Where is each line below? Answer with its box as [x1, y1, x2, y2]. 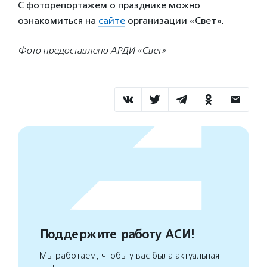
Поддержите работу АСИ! [39, 227, 194, 242]
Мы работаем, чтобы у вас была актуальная [39, 250, 219, 261]
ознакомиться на [18, 15, 98, 26]
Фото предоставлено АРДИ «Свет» [18, 45, 166, 56]
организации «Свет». [125, 15, 224, 26]
